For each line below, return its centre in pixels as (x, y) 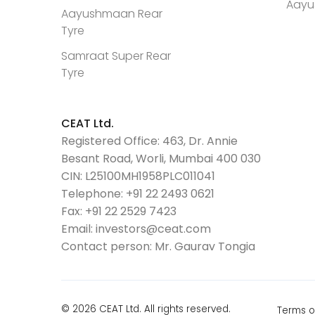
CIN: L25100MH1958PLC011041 (138, 176)
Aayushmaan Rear (112, 14)
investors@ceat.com (153, 229)
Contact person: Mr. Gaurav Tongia (158, 246)
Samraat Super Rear (116, 56)
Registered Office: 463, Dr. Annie (149, 141)
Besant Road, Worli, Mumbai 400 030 (161, 159)
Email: (78, 229)
